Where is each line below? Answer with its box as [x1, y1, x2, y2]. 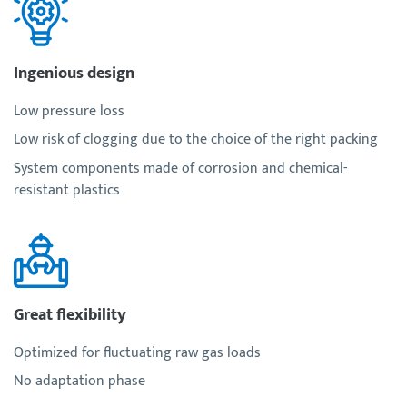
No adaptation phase [14, 369, 145, 394]
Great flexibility [14, 301, 126, 328]
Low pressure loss [14, 98, 124, 124]
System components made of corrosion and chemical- [14, 155, 347, 181]
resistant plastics [14, 177, 120, 203]
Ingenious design [14, 59, 134, 86]
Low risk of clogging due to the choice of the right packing [14, 127, 378, 153]
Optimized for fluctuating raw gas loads [14, 340, 261, 365]
